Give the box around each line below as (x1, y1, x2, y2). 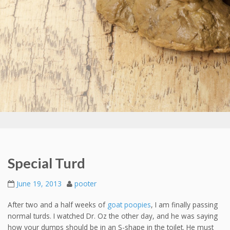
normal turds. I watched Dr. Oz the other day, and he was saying (8, 210, 218, 221)
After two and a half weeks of (8, 199, 107, 209)
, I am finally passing (151, 199, 218, 209)
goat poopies (107, 199, 151, 209)
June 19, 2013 (16, 179, 62, 189)
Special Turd (8, 155, 85, 172)
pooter (74, 179, 97, 189)
